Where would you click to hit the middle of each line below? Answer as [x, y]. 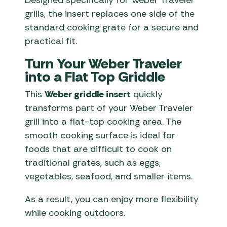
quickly [147, 94]
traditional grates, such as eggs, [93, 163]
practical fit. [51, 41]
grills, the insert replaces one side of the [110, 14]
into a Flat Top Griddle [95, 77]
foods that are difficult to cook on [99, 149]
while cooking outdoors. [75, 213]
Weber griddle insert [88, 94]
